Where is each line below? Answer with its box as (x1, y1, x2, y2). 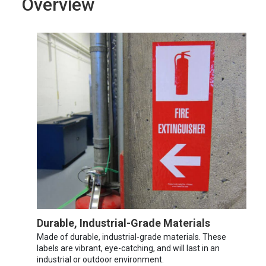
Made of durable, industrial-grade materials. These (37, 232, 226, 242)
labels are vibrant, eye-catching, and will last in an (37, 243, 220, 253)
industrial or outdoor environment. (37, 254, 164, 264)
